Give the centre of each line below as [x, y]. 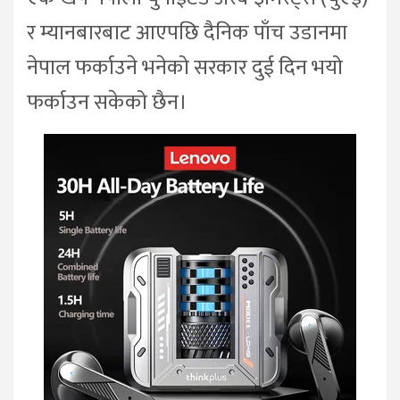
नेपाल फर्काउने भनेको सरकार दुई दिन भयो [185, 67]
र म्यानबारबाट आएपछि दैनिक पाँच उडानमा [187, 33]
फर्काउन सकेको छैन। [107, 102]
